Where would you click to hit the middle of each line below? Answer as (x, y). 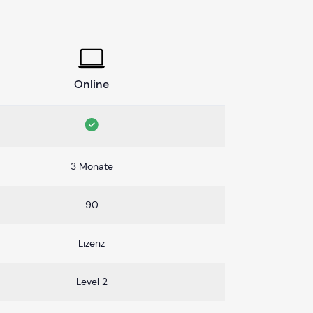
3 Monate (92, 166)
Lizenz (92, 243)
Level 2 (92, 281)
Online (92, 84)
